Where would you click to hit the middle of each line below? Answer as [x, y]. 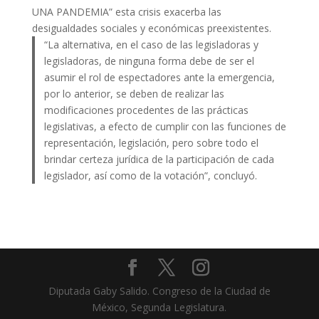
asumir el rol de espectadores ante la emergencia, [160, 77]
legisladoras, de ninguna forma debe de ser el [150, 61]
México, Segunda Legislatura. [159, 308]
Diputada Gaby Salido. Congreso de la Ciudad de [159, 291]
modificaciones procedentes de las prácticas [147, 110]
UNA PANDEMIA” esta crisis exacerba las [126, 11]
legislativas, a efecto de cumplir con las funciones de [166, 126]
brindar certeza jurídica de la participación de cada [159, 159]
